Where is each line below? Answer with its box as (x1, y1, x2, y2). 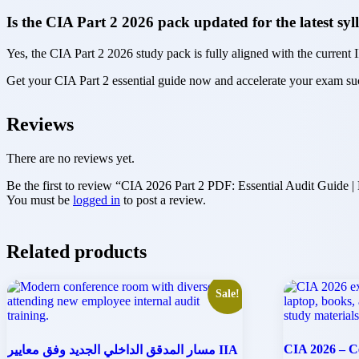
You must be (6, 193, 73, 208)
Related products (6, 241, 147, 263)
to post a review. (120, 193, 206, 208)
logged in (73, 193, 120, 208)
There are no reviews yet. (6, 151, 135, 166)
